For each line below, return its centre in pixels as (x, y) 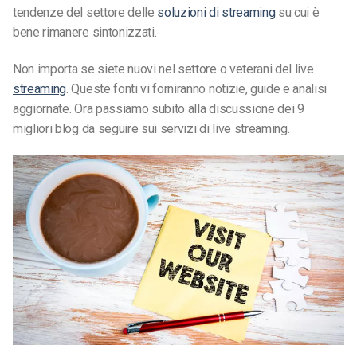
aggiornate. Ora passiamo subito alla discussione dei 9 (159, 109)
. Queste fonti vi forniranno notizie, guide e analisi (197, 89)
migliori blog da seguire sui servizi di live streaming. (151, 129)
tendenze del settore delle (85, 13)
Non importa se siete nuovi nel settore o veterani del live (163, 69)
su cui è (297, 13)
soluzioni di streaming (216, 13)
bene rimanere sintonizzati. (85, 33)
